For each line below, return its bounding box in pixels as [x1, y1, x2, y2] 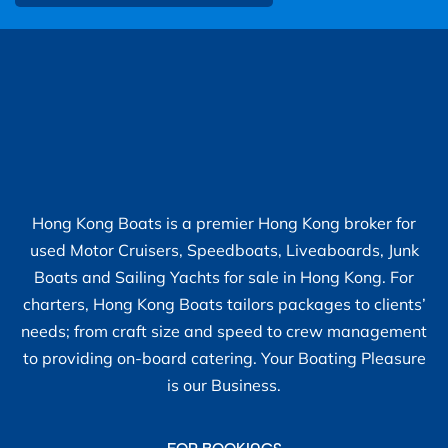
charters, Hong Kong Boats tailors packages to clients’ [22, 294, 426, 315]
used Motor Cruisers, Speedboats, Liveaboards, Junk [29, 240, 419, 261]
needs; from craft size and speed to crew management [21, 321, 427, 342]
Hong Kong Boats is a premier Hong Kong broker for [32, 213, 416, 234]
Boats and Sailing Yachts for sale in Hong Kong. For [34, 267, 414, 288]
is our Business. [167, 375, 281, 396]
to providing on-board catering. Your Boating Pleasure [22, 348, 426, 369]
